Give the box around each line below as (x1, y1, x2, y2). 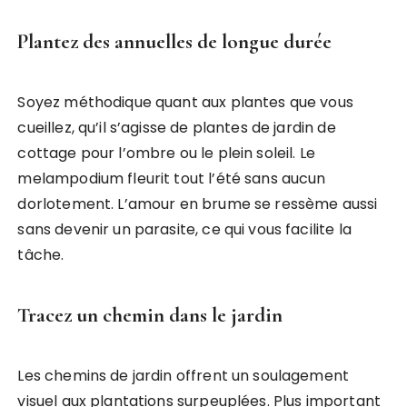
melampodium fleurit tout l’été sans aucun (17, 167, 326, 189)
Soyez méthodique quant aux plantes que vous (17, 91, 353, 113)
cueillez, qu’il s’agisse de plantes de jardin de (17, 116, 336, 138)
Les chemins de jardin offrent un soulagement (17, 364, 350, 386)
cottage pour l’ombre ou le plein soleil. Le (17, 142, 315, 164)
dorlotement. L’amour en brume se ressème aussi (17, 193, 378, 214)
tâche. (17, 243, 65, 265)
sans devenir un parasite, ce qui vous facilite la (17, 218, 352, 240)
